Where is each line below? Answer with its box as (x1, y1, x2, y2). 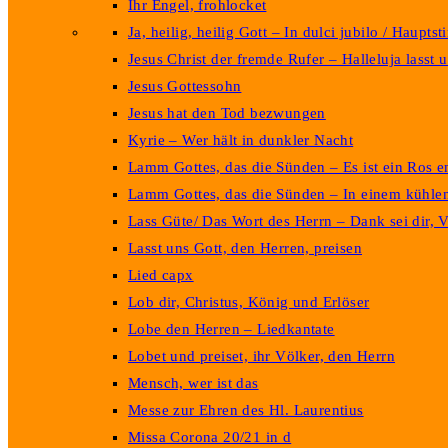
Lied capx (128, 267, 194, 283)
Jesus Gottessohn (128, 78, 242, 94)
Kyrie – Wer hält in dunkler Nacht (128, 132, 354, 148)
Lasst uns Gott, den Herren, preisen (128, 240, 362, 256)
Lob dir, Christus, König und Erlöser (128, 294, 370, 310)
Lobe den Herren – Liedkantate (128, 321, 335, 337)
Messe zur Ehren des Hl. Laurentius (128, 402, 364, 418)
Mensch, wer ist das (128, 375, 259, 391)
